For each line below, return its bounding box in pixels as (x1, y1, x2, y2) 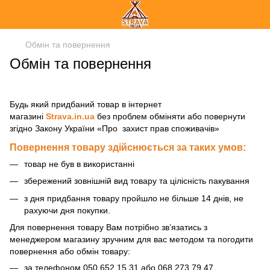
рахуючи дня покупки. (24, 205, 110, 215)
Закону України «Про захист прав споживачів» (35, 124, 219, 133)
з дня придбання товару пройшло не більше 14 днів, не (24, 193, 243, 203)
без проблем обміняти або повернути (95, 111, 245, 121)
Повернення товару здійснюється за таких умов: (10, 141, 246, 152)
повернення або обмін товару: (10, 246, 130, 256)
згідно (10, 124, 35, 133)
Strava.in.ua (46, 111, 95, 121)
